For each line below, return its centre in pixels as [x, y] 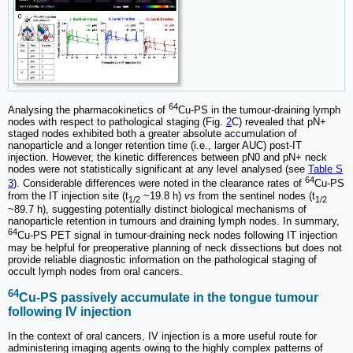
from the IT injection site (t [68, 195]
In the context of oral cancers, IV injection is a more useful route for [162, 336]
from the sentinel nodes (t [255, 195]
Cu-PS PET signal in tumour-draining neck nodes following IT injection [177, 236]
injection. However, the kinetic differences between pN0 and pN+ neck [167, 158]
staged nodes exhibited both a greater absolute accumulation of [152, 134]
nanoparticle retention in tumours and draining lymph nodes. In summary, [174, 221]
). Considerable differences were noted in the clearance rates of [159, 184]
